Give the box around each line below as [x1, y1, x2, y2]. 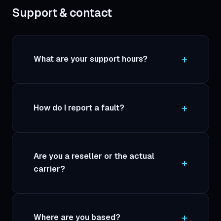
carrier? [34, 163, 66, 174]
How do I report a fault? [34, 102, 125, 113]
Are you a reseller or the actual [34, 150, 155, 161]
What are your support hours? [34, 54, 148, 65]
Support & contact [12, 5, 112, 21]
